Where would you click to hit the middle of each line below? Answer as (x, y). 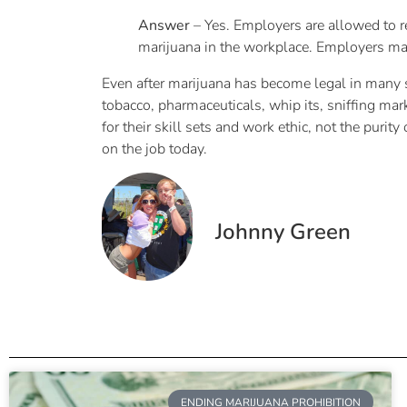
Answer (164, 25)
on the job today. (154, 149)
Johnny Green (283, 231)
